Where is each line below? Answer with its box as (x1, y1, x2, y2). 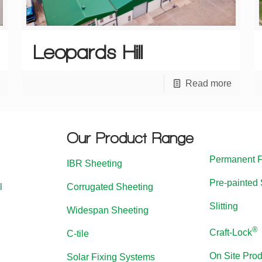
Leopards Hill (33, 42, 143, 63)
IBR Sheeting (67, 158, 123, 169)
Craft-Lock (209, 227, 253, 238)
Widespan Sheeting (67, 205, 149, 216)
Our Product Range (67, 130, 194, 146)
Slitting (209, 201, 239, 212)
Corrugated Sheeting (67, 182, 154, 192)
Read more (185, 78, 232, 89)
